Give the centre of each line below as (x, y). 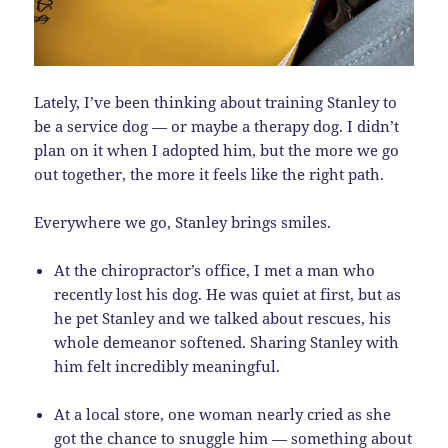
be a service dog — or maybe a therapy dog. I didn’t (217, 126)
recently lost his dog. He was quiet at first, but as (228, 294)
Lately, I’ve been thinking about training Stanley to (216, 102)
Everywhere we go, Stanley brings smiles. (183, 222)
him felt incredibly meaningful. (167, 366)
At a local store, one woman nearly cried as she (223, 414)
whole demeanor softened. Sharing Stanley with (227, 342)
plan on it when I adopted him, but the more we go (217, 150)
